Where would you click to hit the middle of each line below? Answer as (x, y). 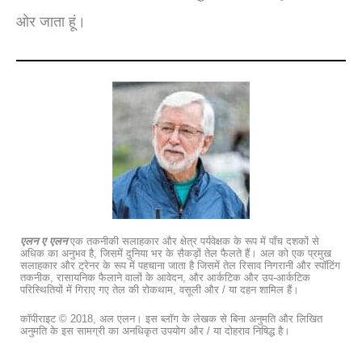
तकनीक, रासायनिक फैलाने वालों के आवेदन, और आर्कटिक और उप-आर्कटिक (165, 278)
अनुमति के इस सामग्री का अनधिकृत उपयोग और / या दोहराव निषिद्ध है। (155, 330)
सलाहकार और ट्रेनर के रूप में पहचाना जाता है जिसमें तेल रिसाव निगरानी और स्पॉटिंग (180, 266)
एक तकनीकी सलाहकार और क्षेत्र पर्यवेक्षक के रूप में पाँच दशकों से (193, 242)
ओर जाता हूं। (51, 21)
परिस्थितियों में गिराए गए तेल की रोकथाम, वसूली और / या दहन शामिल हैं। (160, 290)
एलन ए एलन (44, 242)
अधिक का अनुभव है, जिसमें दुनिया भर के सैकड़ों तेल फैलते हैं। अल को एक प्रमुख (176, 254)
